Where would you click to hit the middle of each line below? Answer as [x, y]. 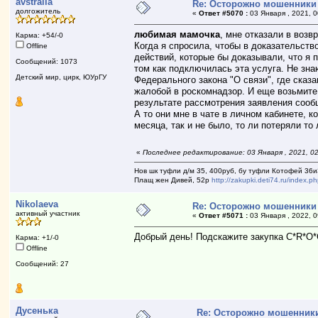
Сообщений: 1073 [47, 61]
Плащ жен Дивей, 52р [173, 180]
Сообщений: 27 [43, 264]
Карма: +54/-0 [40, 35]
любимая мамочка [177, 34]
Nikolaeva [37, 204]
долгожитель [38, 11]
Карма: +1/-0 [38, 237]
